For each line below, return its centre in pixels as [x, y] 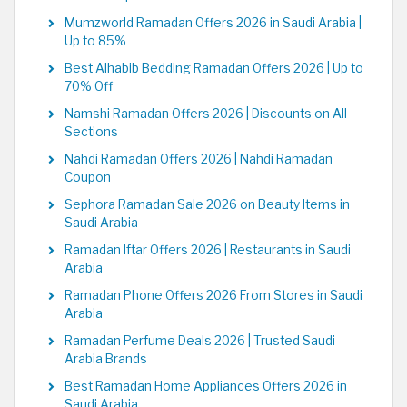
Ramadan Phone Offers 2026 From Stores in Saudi [213, 295]
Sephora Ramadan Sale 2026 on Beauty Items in [207, 204]
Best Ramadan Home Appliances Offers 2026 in [206, 386]
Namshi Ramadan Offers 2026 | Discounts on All [206, 113]
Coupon [88, 177]
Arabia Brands [106, 358]
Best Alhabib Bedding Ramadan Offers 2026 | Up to [214, 68]
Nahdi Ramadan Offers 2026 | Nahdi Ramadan [199, 159]
